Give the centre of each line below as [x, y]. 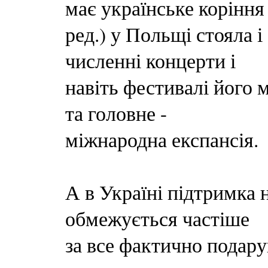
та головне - [116, 113]
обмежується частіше [157, 218]
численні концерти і [150, 60]
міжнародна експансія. [162, 139]
